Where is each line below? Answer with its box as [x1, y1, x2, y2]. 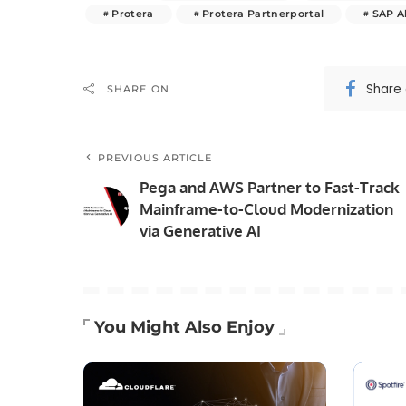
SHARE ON [107, 82, 169, 96]
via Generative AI [140, 221, 261, 241]
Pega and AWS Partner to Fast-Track [140, 178, 400, 198]
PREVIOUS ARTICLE [98, 151, 213, 165]
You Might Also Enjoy [94, 317, 275, 338]
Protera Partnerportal [202, 7, 324, 21]
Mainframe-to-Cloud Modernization [140, 199, 393, 219]
